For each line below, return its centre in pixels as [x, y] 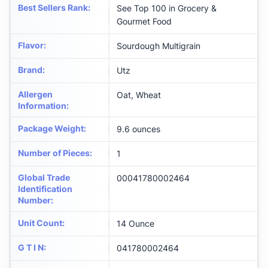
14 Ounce [135, 224]
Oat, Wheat [139, 95]
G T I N [31, 248]
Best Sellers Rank [53, 8]
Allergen [35, 95]
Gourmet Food [144, 22]
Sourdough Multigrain [159, 46]
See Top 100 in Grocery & [167, 8]
